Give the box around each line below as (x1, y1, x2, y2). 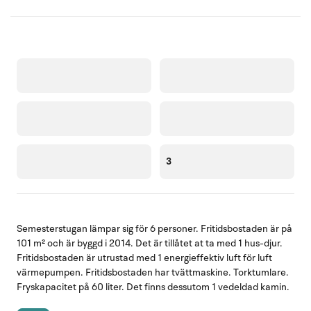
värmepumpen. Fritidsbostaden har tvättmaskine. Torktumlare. (17, 265, 289, 279)
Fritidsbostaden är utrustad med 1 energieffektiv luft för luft (17, 251, 272, 264)
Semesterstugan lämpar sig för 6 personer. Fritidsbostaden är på (17, 221, 292, 235)
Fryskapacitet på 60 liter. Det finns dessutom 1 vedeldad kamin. (17, 280, 289, 294)
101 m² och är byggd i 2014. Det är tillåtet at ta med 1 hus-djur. (17, 236, 283, 250)
